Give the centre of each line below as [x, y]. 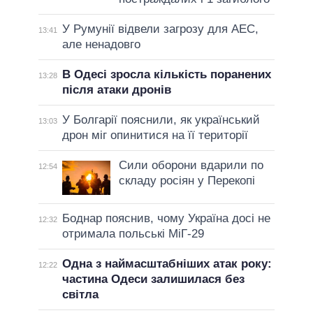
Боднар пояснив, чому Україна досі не [166, 218]
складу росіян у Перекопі [187, 180]
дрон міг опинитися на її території [155, 135]
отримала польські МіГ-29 [133, 233]
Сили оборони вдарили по [191, 165]
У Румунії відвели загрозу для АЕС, [160, 29]
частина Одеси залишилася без [153, 279]
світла [80, 294]
